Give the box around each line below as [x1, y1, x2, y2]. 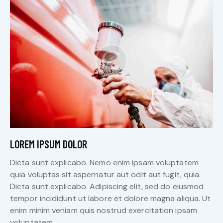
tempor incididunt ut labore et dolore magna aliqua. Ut [10, 193, 211, 204]
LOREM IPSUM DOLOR [10, 137, 87, 151]
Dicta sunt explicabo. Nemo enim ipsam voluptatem [10, 157, 199, 168]
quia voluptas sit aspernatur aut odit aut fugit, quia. [10, 169, 201, 180]
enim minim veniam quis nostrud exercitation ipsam [10, 205, 197, 216]
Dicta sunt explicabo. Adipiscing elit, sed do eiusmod [10, 181, 204, 192]
